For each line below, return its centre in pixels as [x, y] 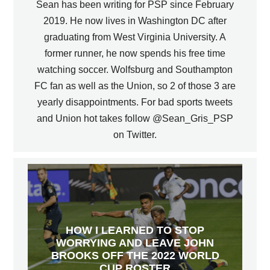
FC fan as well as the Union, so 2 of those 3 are [135, 86]
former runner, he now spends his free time [135, 53]
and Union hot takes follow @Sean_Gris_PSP [135, 118]
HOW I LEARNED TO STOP [135, 230]
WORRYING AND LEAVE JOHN [135, 243]
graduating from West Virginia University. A [135, 37]
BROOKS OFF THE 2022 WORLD [135, 255]
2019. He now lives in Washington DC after [135, 20]
